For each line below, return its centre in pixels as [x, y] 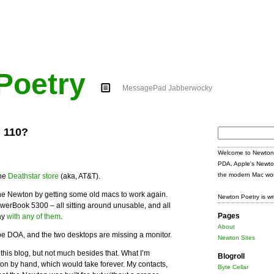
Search [229, 131]
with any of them [34, 217]
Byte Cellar [233, 267]
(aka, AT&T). [80, 176]
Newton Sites [236, 238]
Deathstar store [33, 176]
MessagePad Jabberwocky [167, 88]
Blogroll [231, 256]
